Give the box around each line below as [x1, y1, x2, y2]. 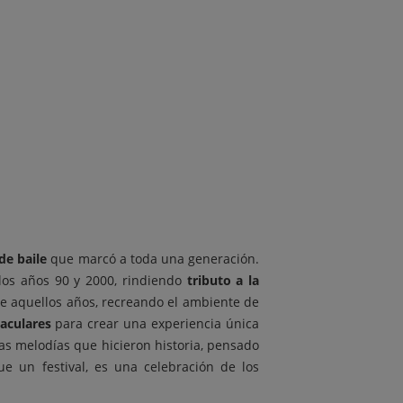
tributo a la [186, 272, 260, 289]
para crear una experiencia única [50, 315, 260, 332]
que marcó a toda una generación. [47, 250, 260, 267]
